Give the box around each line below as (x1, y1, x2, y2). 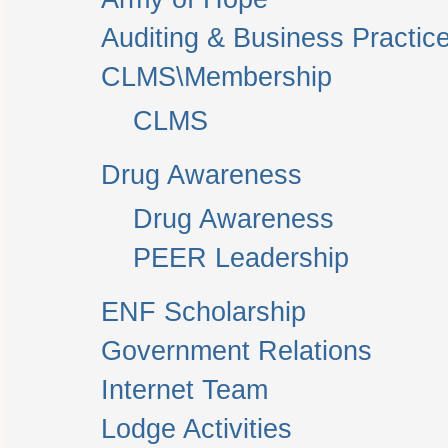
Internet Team (101, 375, 268, 405)
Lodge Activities (101, 414, 292, 444)
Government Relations (101, 336, 372, 366)
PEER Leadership (133, 243, 349, 273)
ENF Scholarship (101, 297, 306, 327)
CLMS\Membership (101, 62, 332, 92)
